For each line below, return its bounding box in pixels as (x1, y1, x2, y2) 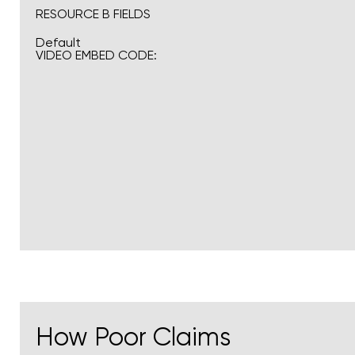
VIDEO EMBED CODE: (36, 47, 157, 63)
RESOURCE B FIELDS (36, 6, 151, 21)
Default (36, 34, 81, 50)
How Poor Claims (36, 323, 231, 353)
